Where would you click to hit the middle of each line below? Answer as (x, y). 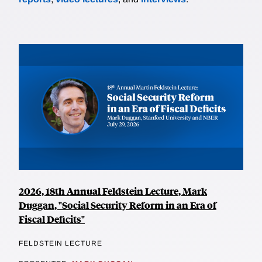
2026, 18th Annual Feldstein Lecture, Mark (113, 191)
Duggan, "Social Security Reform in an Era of (118, 205)
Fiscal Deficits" (52, 219)
